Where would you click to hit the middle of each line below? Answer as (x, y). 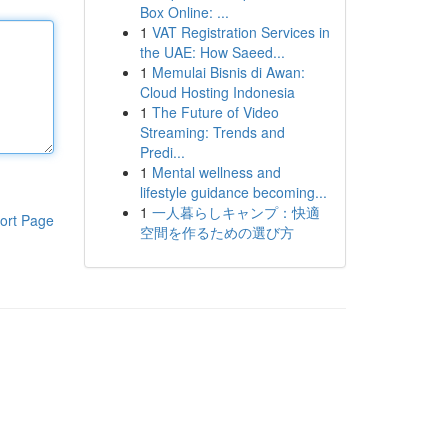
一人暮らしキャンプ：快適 (235, 212)
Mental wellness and (216, 172)
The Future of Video (215, 112)
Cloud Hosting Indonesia (217, 92)
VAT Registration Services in (240, 32)
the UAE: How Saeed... (212, 52)
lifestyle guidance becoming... (233, 192)
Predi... (162, 152)
